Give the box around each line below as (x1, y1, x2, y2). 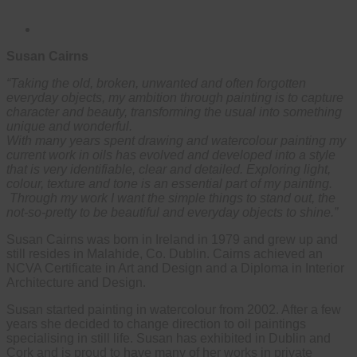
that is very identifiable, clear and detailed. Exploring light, (6, 162, 331, 176)
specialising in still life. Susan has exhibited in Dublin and (6, 331, 331, 345)
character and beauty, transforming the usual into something (6, 104, 342, 119)
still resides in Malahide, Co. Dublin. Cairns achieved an (6, 246, 323, 261)
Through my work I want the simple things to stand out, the (6, 190, 335, 205)
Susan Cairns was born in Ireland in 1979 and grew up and (6, 232, 338, 246)
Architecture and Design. (6, 275, 146, 289)
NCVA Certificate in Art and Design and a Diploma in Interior (6, 261, 344, 275)
